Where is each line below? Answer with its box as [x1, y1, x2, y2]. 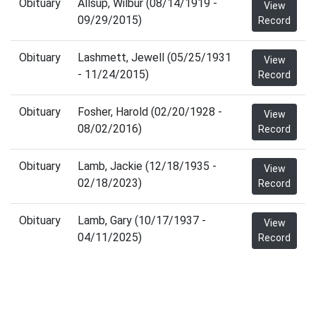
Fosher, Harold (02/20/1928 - [78, 105, 222, 119]
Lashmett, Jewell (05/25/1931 [78, 51, 231, 64]
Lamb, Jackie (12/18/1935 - [78, 159, 217, 173]
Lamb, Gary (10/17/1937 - [78, 214, 206, 227]
